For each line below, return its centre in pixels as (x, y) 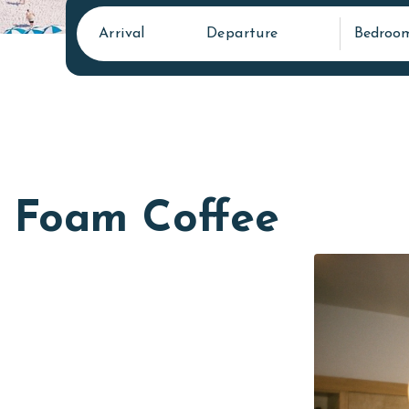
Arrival (122, 33)
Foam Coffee (147, 220)
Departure (242, 33)
